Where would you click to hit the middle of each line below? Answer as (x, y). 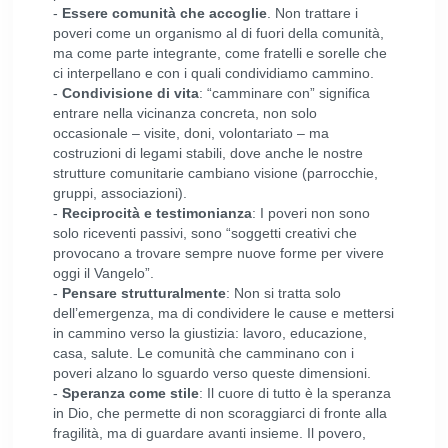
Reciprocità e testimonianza (157, 213)
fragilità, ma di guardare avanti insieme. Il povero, (210, 433)
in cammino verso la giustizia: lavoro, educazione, (210, 333)
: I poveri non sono (311, 213)
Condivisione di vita (131, 93)
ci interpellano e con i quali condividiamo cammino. (214, 73)
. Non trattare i (313, 13)
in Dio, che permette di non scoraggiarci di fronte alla (220, 413)
